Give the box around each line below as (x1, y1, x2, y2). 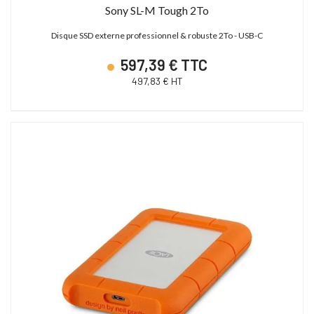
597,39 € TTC (117, 55, 207, 74)
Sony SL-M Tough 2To (105, 3, 209, 17)
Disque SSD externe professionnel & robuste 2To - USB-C (51, 29, 263, 41)
